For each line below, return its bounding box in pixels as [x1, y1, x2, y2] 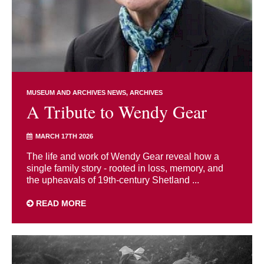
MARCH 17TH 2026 [35, 133, 93, 140]
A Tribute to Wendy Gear [27, 100, 207, 124]
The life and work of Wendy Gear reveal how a [27, 151, 219, 162]
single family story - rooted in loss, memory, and [27, 163, 223, 174]
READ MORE [34, 199, 86, 209]
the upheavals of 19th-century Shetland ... [27, 175, 199, 186]
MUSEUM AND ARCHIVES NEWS [27, 89, 126, 97]
